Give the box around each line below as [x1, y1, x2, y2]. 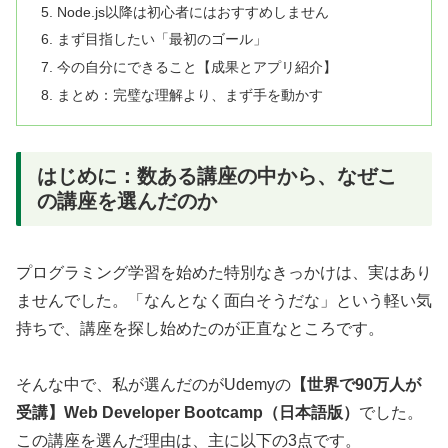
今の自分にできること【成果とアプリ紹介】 [57, 59, 338, 76]
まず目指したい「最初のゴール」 [57, 31, 268, 48]
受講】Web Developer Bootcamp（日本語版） [16, 404, 359, 422]
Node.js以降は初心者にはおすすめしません [57, 3, 330, 20]
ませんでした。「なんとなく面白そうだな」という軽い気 [16, 291, 432, 309]
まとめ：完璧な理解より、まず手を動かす [57, 87, 324, 104]
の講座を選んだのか [37, 190, 217, 213]
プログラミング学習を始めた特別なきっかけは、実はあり [16, 263, 432, 281]
